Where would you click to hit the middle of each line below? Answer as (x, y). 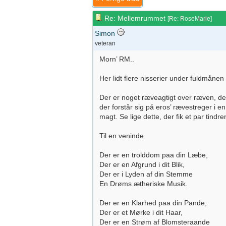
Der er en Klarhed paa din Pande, (153, 203)
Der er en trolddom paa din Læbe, (154, 155)
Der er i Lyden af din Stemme (146, 174)
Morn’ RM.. (117, 59)
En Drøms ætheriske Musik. (144, 184)
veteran (105, 43)
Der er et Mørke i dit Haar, (141, 212)
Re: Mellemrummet (135, 18)
